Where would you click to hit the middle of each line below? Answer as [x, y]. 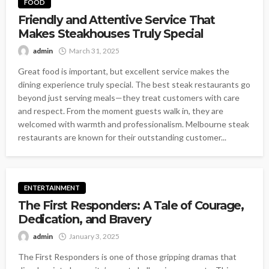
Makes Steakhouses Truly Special [112, 34]
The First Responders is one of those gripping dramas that [127, 257]
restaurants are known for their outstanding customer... [122, 138]
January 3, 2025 [94, 237]
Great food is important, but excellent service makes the [124, 71]
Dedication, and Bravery [85, 219]
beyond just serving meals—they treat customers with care [129, 98]
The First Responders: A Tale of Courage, [131, 206]
